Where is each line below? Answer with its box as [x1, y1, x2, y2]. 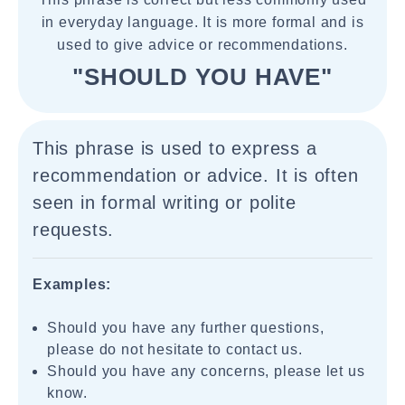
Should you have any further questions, [47, 320, 325, 335]
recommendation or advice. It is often [33, 165, 359, 185]
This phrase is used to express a [33, 138, 317, 158]
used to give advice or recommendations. [57, 37, 348, 52]
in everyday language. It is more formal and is [41, 14, 364, 30]
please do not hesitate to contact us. [47, 342, 303, 357]
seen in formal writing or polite [33, 193, 297, 212]
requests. [33, 220, 115, 240]
